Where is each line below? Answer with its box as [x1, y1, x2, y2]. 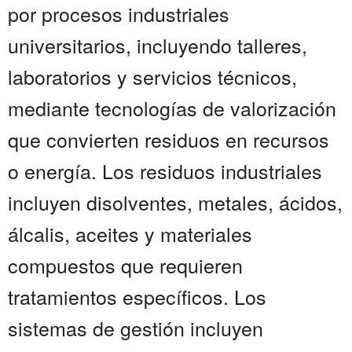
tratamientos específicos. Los [8, 282, 266, 311]
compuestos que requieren [8, 251, 243, 280]
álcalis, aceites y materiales [8, 219, 252, 248]
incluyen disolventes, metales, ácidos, [8, 188, 343, 217]
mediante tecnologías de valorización [8, 93, 336, 123]
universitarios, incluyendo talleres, [8, 31, 307, 60]
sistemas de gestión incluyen [8, 313, 263, 343]
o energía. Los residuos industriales [8, 156, 322, 185]
